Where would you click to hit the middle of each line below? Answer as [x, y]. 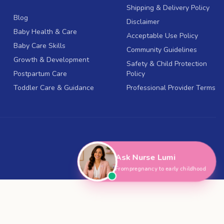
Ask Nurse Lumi [145, 157]
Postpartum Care [40, 74]
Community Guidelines [162, 50]
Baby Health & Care [45, 32]
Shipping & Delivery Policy [168, 8]
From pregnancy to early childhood [161, 168]
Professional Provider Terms [171, 88]
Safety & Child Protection [167, 64]
